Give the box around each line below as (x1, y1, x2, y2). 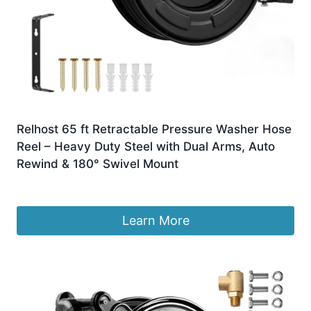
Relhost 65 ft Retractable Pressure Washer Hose (17, 121, 292, 136)
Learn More (121, 213, 190, 228)
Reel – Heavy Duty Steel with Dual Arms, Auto (17, 139, 275, 153)
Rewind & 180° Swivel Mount (17, 156, 178, 171)
